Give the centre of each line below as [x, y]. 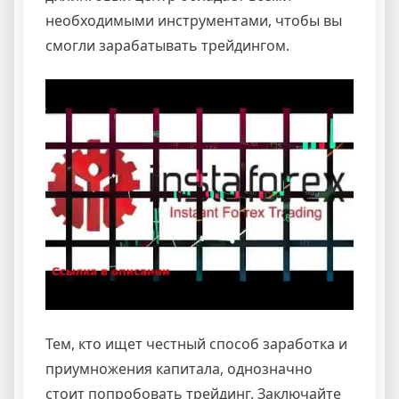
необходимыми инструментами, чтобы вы [194, 20]
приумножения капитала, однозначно [179, 369]
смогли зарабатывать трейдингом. [167, 45]
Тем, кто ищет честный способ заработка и [196, 344]
